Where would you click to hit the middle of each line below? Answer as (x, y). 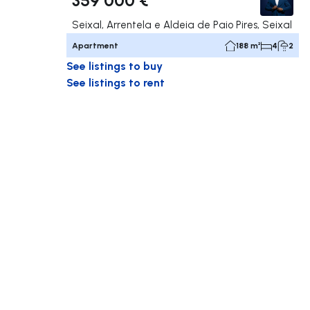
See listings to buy (115, 66)
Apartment (95, 46)
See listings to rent (116, 82)
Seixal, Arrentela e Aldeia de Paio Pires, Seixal (182, 25)
